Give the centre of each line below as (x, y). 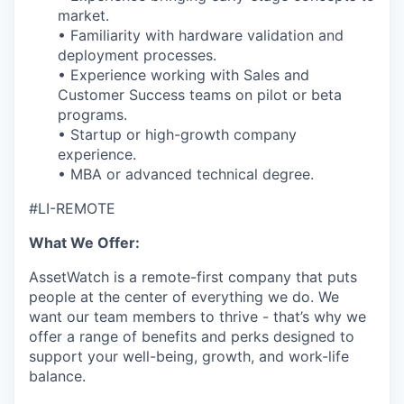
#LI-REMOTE (72, 208)
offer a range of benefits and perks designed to (192, 336)
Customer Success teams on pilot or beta (200, 94)
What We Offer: (84, 242)
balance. (57, 376)
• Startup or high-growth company (177, 134)
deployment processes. (137, 55)
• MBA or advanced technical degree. (186, 174)
